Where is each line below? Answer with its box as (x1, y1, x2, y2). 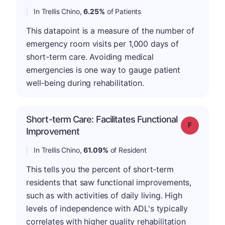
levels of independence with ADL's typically (26, 203, 188, 213)
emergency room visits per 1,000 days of (26, 38, 179, 49)
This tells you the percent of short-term (26, 164, 174, 174)
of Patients (104, 7, 142, 16)
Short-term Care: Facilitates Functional (26, 114, 177, 125)
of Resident (108, 145, 147, 154)
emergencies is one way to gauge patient (26, 64, 180, 75)
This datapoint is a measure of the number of (26, 25, 194, 36)
